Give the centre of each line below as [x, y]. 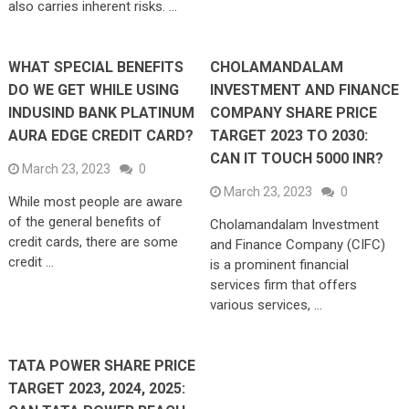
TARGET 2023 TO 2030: [288, 135]
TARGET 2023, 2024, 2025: [96, 388]
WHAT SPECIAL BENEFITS [95, 67]
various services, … [266, 304]
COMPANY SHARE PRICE [293, 112]
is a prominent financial [279, 264]
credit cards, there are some [93, 241]
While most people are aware [95, 201]
